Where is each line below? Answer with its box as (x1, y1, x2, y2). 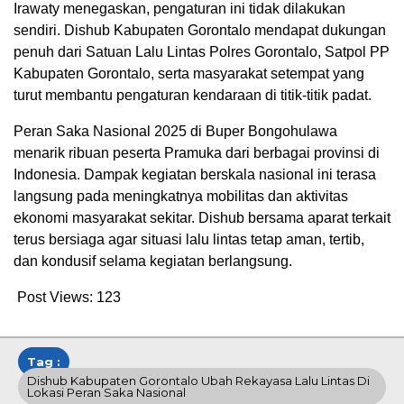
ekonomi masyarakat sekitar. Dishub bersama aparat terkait (14, 209, 390, 225)
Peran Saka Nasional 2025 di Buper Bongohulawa (14, 123, 337, 139)
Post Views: (17, 289, 93, 305)
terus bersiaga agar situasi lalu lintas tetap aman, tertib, (14, 231, 364, 247)
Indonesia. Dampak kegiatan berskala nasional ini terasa (14, 166, 376, 182)
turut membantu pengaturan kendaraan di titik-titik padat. (14, 87, 372, 103)
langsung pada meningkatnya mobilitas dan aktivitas (14, 188, 348, 204)
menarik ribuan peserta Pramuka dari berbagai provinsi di (14, 144, 380, 161)
